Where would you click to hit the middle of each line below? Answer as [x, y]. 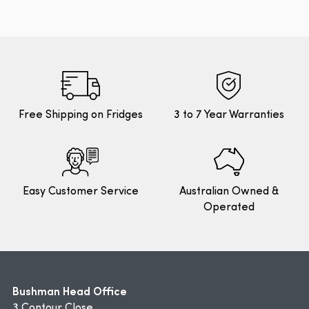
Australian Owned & [229, 192]
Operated [229, 208]
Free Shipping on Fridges [80, 115]
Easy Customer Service [80, 192]
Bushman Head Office [70, 291]
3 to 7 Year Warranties [229, 115]
